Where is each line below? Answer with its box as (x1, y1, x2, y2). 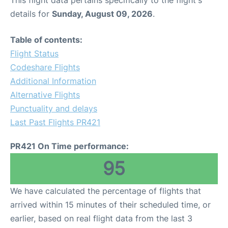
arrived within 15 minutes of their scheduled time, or (10, 199, 211, 210)
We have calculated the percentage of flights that (10, 186, 201, 196)
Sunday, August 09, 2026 (52, 9, 153, 19)
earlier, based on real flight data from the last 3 (10, 213, 192, 224)
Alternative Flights (10, 90, 80, 100)
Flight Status (10, 48, 59, 59)
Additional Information (10, 76, 96, 87)
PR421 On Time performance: (10, 141, 129, 152)
